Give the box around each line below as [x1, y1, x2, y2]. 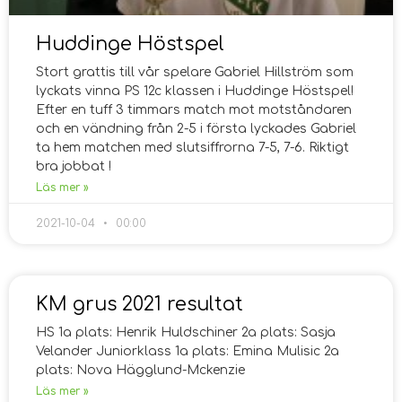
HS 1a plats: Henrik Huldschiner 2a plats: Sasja [36, 325, 336, 339]
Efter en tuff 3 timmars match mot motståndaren [36, 102, 352, 117]
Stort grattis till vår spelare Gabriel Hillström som [36, 65, 354, 79]
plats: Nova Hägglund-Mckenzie [36, 363, 245, 377]
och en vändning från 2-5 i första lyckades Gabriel [36, 121, 356, 135]
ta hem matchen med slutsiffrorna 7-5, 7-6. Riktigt [36, 140, 349, 154]
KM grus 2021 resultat [36, 293, 243, 315]
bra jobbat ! [36, 159, 111, 173]
